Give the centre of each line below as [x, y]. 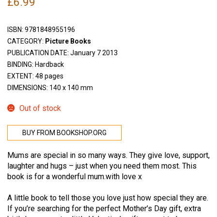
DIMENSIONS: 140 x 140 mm [50, 88]
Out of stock [40, 108]
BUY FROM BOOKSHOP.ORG [64, 132]
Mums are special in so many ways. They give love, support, [108, 155]
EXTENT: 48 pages [35, 76]
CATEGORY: [26, 41]
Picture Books [68, 41]
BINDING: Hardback [36, 65]
